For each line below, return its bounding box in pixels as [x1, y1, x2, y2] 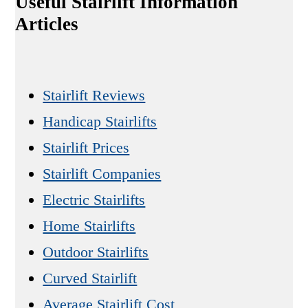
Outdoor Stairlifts [43, 243, 149, 261]
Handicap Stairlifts [43, 113, 157, 131]
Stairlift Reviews [43, 87, 146, 104]
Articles [15, 14, 79, 35]
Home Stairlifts [43, 217, 136, 235]
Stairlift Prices [43, 139, 130, 157]
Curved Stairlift [43, 269, 137, 287]
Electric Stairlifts [43, 191, 146, 209]
